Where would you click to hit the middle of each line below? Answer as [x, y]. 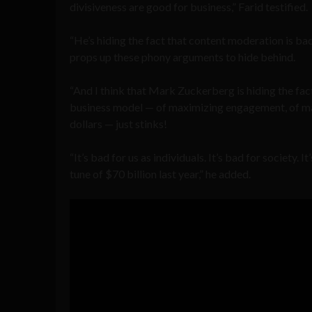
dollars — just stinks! [118, 123]
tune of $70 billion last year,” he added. [160, 173]
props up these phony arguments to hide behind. [182, 56]
